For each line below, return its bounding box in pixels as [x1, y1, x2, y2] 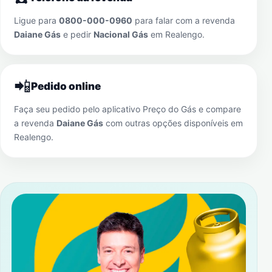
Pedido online [31, 80, 101, 92]
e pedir [61, 29, 93, 39]
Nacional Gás [93, 29, 148, 39]
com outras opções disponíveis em [103, 118, 243, 128]
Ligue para [14, 15, 59, 25]
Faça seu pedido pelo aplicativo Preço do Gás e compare [14, 104, 241, 114]
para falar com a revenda [132, 15, 235, 25]
